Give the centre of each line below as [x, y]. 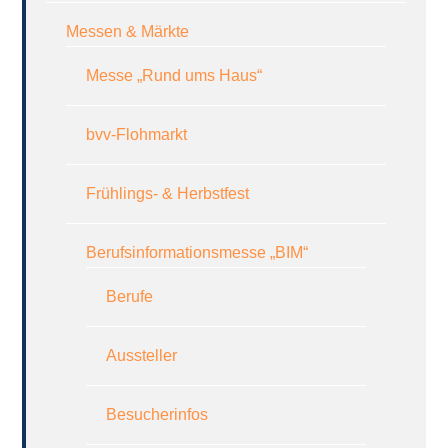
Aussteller [142, 355]
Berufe [130, 296]
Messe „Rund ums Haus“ [174, 75]
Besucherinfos [157, 414]
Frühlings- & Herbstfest [168, 193]
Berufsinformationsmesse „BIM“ [197, 252]
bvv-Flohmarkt [137, 134]
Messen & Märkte [128, 31]
